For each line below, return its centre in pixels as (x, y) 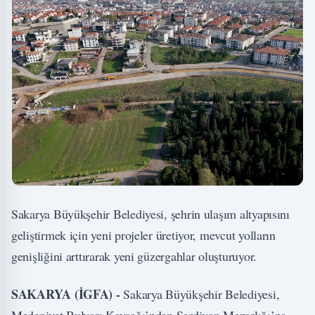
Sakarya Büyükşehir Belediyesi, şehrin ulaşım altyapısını (150, 214)
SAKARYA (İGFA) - (67, 294)
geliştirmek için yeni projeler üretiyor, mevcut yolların (143, 235)
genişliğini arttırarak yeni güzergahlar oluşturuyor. (134, 256)
